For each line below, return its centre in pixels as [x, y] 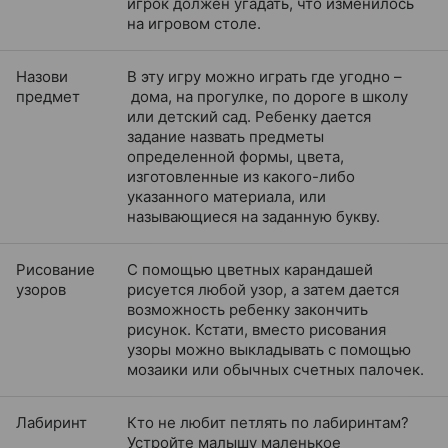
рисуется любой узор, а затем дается [263, 289]
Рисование [55, 269]
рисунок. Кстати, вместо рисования [256, 329]
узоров [41, 289]
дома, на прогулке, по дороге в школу [267, 96]
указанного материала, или [226, 196]
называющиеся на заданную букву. [253, 216]
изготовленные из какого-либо [241, 176]
